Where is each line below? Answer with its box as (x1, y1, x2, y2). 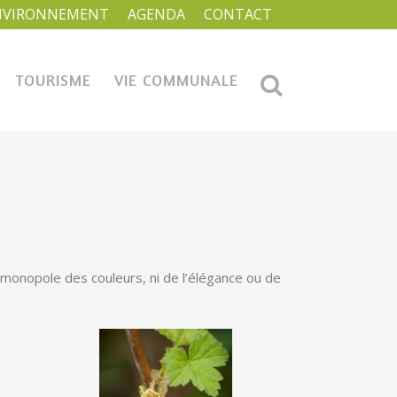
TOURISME (15, 70, 91, 90)
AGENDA (128, 4, 185, 24)
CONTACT (204, 4, 272, 24)
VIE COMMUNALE (114, 70, 238, 90)
